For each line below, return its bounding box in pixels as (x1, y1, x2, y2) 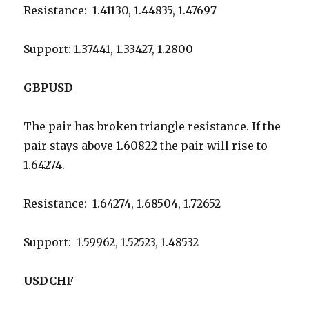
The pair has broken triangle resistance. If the (23, 119, 281, 134)
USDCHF (23, 274, 74, 288)
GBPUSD (23, 81, 74, 95)
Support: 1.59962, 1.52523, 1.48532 (23, 235, 199, 250)
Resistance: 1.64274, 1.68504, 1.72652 (23, 197, 221, 211)
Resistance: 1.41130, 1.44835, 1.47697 (23, 3, 217, 18)
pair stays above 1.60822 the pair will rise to (23, 139, 268, 153)
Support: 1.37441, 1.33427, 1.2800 (23, 42, 194, 57)
